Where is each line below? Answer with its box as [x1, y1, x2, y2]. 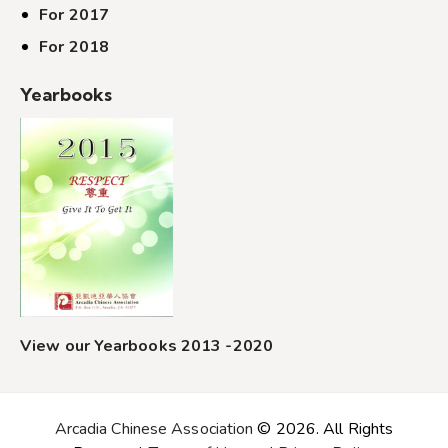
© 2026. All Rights [253, 418, 394, 441]
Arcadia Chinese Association [54, 418, 254, 441]
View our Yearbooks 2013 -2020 [20, 335, 273, 358]
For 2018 [39, 35, 109, 58]
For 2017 [39, 3, 109, 26]
